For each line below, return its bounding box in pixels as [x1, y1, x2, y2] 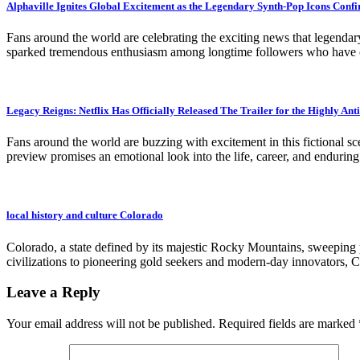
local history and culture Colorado [6, 209, 163, 222]
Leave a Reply [6, 284, 100, 301]
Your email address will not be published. [6, 317, 215, 331]
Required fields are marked [219, 317, 358, 331]
